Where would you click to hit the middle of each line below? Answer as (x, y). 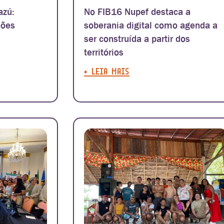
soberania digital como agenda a (150, 25)
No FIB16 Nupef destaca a (137, 12)
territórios (103, 52)
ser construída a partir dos (137, 39)
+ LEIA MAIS (106, 71)
